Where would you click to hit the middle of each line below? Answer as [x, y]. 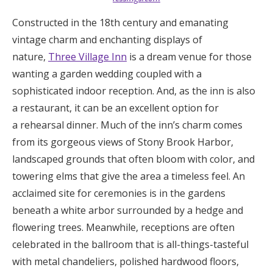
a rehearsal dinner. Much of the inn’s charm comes [127, 125]
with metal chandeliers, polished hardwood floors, [126, 261]
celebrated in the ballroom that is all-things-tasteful [130, 244]
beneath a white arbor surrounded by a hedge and [128, 210]
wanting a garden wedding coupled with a [107, 73]
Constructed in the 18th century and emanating [120, 22]
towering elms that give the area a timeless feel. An [129, 176]
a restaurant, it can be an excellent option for [115, 108]
